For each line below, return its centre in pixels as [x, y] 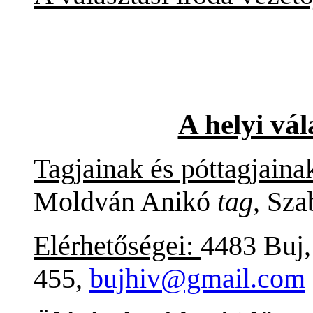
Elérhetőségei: [117, 246]
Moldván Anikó [125, 202]
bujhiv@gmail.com [197, 279]
